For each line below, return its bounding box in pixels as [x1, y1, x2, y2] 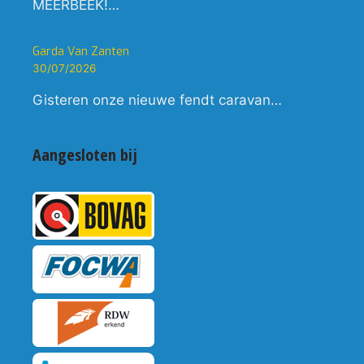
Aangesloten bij [32, 144, 137, 167]
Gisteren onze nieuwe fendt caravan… [32, 92, 282, 109]
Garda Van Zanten [32, 44, 129, 60]
